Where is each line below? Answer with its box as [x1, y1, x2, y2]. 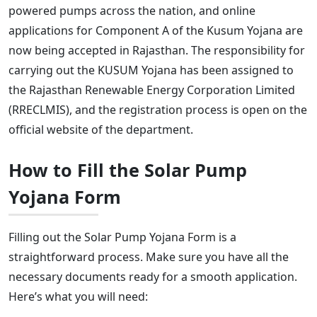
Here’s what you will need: [8, 289, 148, 304]
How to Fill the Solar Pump [8, 158, 247, 182]
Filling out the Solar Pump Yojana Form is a [8, 229, 236, 245]
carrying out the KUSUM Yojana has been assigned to [8, 62, 294, 78]
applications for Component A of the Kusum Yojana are [8, 23, 303, 38]
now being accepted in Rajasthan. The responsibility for [8, 42, 305, 58]
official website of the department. [8, 122, 193, 137]
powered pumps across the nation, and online [8, 3, 255, 18]
